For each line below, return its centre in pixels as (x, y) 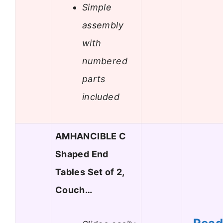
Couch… (74, 190)
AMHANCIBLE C (91, 136)
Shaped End (82, 154)
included (101, 97)
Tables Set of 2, (90, 172)
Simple (97, 7)
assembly (103, 25)
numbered (105, 61)
